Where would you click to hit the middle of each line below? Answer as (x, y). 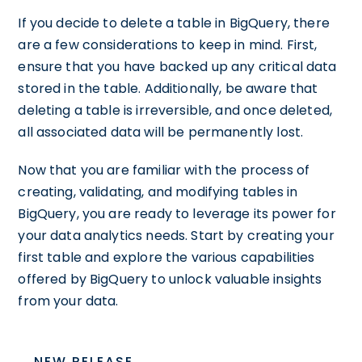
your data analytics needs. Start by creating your (176, 236)
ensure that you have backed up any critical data (177, 67)
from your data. (68, 301)
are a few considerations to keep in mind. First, (168, 45)
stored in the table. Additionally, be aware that (168, 88)
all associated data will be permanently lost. (161, 132)
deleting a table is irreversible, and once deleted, (175, 110)
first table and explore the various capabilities (166, 257)
